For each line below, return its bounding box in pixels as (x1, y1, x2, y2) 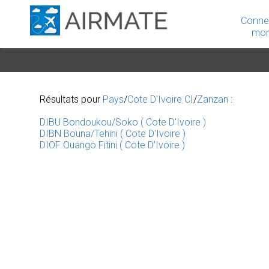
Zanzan (197, 94, 228, 105)
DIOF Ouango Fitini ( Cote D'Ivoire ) (40, 139, 185, 151)
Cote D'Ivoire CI (127, 94, 193, 105)
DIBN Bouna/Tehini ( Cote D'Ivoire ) (40, 128, 186, 139)
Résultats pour (40, 94, 103, 105)
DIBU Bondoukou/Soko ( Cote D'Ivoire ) (40, 116, 206, 128)
